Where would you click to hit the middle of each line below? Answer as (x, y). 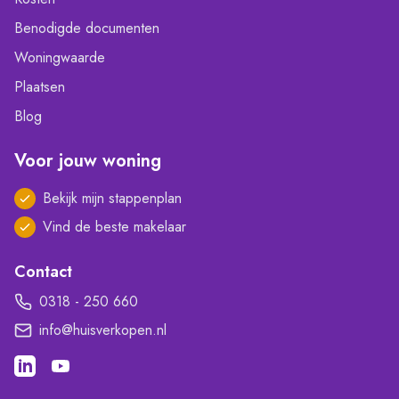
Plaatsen (40, 87)
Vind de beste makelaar (114, 227)
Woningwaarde (60, 58)
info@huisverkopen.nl (103, 330)
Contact (43, 272)
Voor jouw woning (88, 161)
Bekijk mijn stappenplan (112, 199)
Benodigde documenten (87, 28)
